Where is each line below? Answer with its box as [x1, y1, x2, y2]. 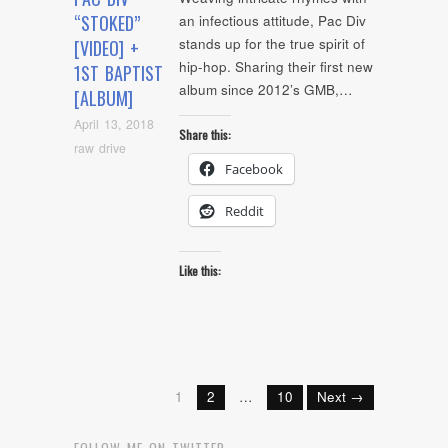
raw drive [74, 138, 126, 157]
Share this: [179, 125, 231, 143]
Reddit [225, 201, 264, 220]
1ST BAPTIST [74, 60, 163, 87]
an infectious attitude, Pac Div [179, 11, 366, 31]
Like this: [179, 262, 221, 280]
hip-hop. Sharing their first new [179, 57, 373, 77]
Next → [317, 387, 364, 407]
